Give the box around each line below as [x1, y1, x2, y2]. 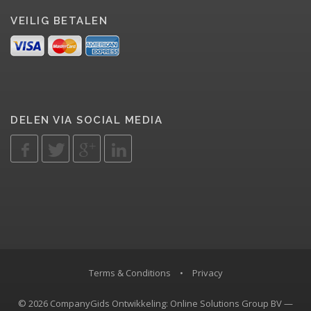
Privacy [192, 267, 223, 280]
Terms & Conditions [88, 267, 171, 280]
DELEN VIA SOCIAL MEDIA [10, 114, 162, 127]
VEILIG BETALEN [10, 15, 108, 28]
